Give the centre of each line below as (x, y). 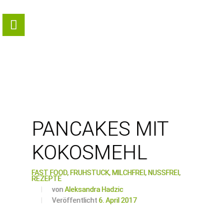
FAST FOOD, (50, 173)
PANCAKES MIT (100, 129)
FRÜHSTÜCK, (90, 173)
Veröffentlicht (75, 200)
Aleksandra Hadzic (94, 189)
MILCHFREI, (129, 173)
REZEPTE (47, 179)
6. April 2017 (118, 200)
